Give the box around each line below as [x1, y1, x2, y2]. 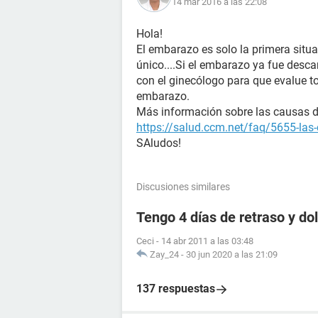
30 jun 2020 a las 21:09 [186, 249, 278, 260]
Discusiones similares [136, 181, 230, 192]
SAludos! [136, 136, 181, 150]
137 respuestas [136, 282, 215, 295]
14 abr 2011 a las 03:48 [161, 236, 253, 246]
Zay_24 [150, 249, 179, 260]
